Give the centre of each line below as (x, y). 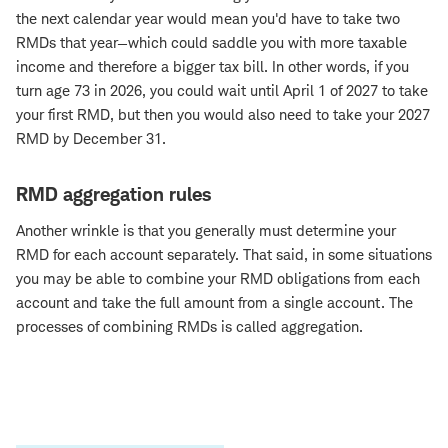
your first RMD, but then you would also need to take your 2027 (223, 115)
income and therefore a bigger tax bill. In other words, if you (212, 67)
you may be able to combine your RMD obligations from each (218, 279)
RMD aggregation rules (113, 195)
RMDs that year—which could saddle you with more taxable (211, 43)
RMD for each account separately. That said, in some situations (224, 255)
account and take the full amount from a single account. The (214, 303)
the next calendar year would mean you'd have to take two (208, 19)
